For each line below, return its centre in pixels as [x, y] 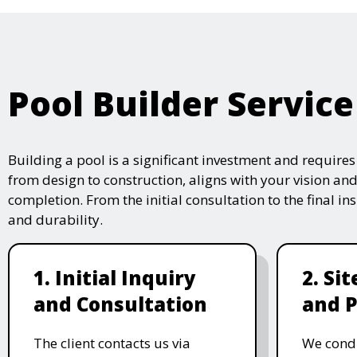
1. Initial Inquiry [115, 277]
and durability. [55, 219]
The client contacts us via [112, 343]
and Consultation [120, 304]
